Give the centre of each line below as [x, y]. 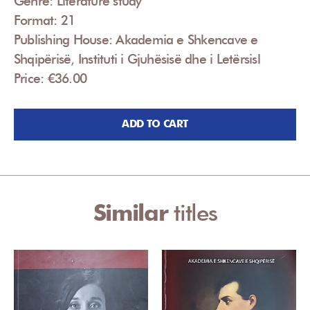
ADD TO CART [155, 124]
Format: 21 [45, 20]
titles [195, 212]
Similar [134, 212]
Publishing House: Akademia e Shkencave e [136, 39]
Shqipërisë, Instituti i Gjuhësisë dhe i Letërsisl [137, 58]
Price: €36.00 [51, 78]
